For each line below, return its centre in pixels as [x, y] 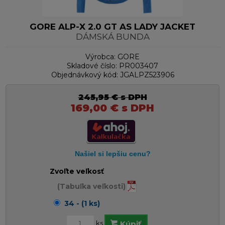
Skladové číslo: [92, 66]
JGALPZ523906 [147, 75]
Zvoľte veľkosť [77, 172]
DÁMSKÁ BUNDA [113, 37]
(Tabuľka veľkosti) [91, 187]
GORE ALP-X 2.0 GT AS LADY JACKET [113, 27]
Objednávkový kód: [84, 75]
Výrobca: [100, 57]
